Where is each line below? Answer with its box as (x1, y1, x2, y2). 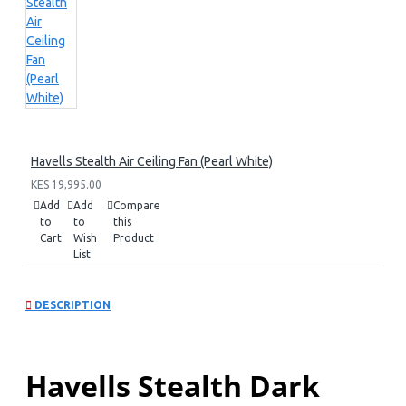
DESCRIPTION (32, 298, 111, 311)
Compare (113, 199, 160, 211)
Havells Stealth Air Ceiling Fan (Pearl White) (31, 154, 273, 169)
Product (113, 232, 154, 244)
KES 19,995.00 (31, 179, 101, 190)
